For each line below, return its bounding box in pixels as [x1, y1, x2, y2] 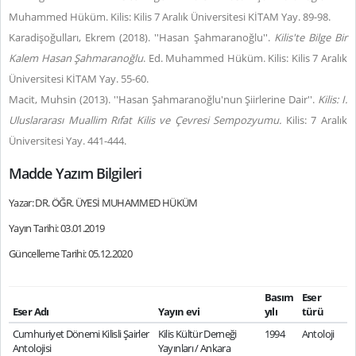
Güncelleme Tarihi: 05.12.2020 [9, 246, 133, 261]
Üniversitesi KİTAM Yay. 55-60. [9, 72, 149, 86]
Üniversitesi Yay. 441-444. [9, 133, 126, 148]
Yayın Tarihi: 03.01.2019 [9, 221, 105, 235]
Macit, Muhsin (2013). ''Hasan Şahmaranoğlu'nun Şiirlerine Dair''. [9, 92, 319, 106]
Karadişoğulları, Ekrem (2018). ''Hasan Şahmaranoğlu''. [9, 30, 274, 44]
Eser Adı [12, 304, 49, 319]
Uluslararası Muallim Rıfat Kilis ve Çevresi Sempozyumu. [9, 113, 286, 127]
